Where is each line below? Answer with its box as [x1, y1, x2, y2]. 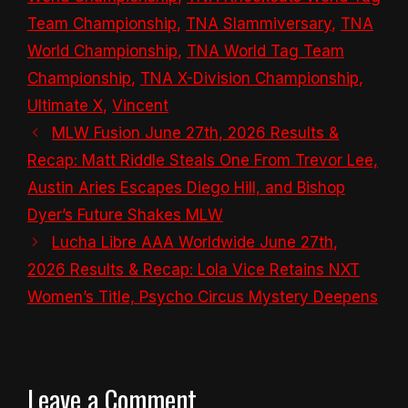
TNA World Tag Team [187, 42, 344, 61]
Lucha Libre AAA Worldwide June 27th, [52, 233, 339, 252]
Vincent [112, 97, 168, 116]
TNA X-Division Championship [140, 69, 359, 88]
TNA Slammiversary [186, 15, 331, 34]
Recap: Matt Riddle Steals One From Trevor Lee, [27, 151, 378, 170]
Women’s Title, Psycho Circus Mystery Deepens [27, 288, 378, 307]
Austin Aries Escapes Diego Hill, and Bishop [27, 178, 345, 198]
